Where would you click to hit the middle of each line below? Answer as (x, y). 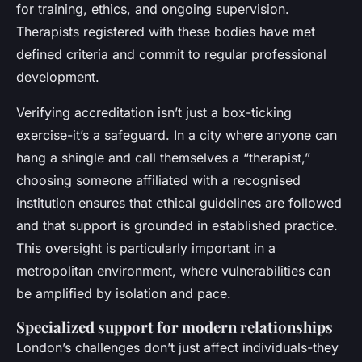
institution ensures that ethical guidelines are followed (179, 202)
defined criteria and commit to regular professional (171, 54)
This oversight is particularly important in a (146, 248)
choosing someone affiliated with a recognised (158, 180)
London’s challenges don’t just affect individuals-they (177, 347)
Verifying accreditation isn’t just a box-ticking (154, 112)
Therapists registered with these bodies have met (166, 31)
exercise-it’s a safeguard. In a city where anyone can (177, 135)
